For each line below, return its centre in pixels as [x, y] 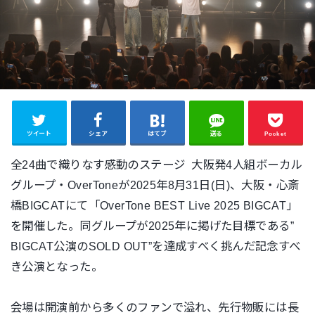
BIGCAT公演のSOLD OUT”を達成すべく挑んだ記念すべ [155, 246]
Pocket [276, 133]
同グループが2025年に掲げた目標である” [187, 225]
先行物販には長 [259, 307]
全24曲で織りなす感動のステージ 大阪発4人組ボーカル [156, 164]
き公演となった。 [57, 266]
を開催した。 [45, 225]
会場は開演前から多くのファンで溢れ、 [114, 307]
